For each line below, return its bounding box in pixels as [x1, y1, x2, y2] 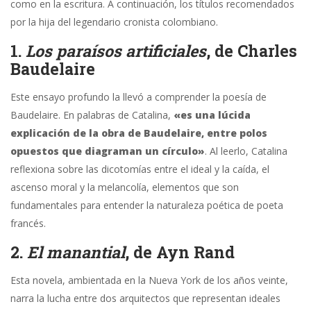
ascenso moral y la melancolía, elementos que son [10, 180, 239, 194]
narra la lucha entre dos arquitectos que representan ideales [10, 292, 280, 305]
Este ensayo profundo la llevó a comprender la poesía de [10, 90, 267, 104]
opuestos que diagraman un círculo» [10, 144, 205, 158]
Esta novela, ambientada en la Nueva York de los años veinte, [10, 274, 288, 287]
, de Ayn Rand [125, 242, 235, 263]
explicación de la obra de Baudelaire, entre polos [10, 126, 267, 140]
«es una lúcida [174, 108, 251, 122]
